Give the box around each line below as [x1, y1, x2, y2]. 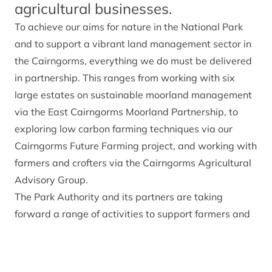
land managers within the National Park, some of [15, 225, 235, 237]
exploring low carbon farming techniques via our [15, 123, 233, 135]
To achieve [15, 21, 66, 33]
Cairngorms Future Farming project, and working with [15, 140, 257, 152]
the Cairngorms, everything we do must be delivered [15, 55, 252, 67]
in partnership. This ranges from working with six [15, 72, 235, 84]
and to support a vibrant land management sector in [15, 38, 251, 50]
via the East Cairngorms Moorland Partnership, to [15, 106, 238, 118]
